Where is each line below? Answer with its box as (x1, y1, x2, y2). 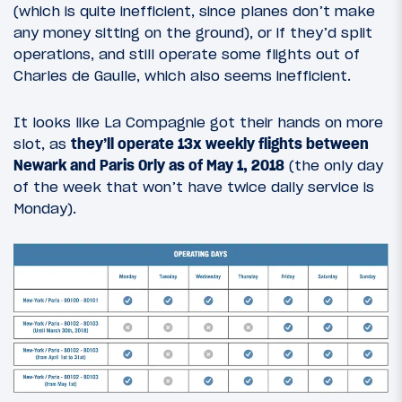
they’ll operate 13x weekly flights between (71, 134, 369, 153)
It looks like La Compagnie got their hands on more (13, 112, 383, 131)
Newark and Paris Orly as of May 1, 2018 (13, 155, 284, 174)
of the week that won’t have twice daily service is (13, 177, 374, 196)
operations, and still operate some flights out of (13, 45, 360, 64)
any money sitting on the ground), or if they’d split (13, 23, 372, 42)
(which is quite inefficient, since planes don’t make (13, 2, 375, 21)
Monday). (13, 198, 76, 217)
